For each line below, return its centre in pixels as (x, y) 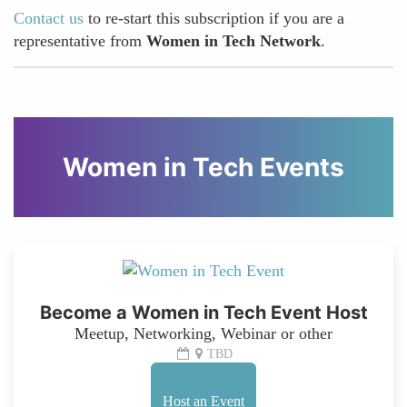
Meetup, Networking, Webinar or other (203, 333)
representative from (80, 41)
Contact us (49, 19)
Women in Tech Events (203, 168)
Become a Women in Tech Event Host (203, 312)
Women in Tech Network (233, 41)
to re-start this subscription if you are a (214, 19)
